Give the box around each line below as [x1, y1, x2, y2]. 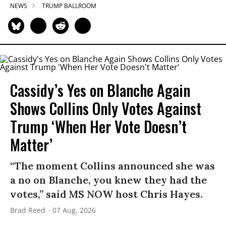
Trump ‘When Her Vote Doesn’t [10, 115, 187, 138]
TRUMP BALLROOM [42, 2, 96, 11]
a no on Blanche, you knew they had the [10, 174, 207, 187]
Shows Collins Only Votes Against [10, 97, 201, 120]
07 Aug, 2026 [52, 205, 96, 215]
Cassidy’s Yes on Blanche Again [10, 79, 190, 102]
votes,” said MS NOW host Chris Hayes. [10, 188, 203, 201]
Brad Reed [10, 205, 45, 215]
